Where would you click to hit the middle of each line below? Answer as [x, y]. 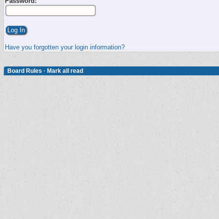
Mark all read [65, 71]
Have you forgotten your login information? [65, 47]
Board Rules [25, 71]
